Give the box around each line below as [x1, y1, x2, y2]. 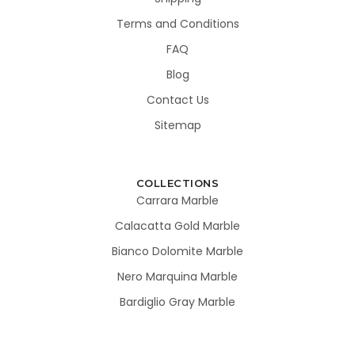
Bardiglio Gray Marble [120, 294, 235, 311]
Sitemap [154, 117, 201, 134]
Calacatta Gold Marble [115, 218, 240, 235]
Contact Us [146, 92, 209, 109]
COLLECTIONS [136, 177, 219, 190]
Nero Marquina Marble [117, 269, 238, 285]
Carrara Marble [136, 193, 219, 209]
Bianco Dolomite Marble [112, 243, 243, 260]
